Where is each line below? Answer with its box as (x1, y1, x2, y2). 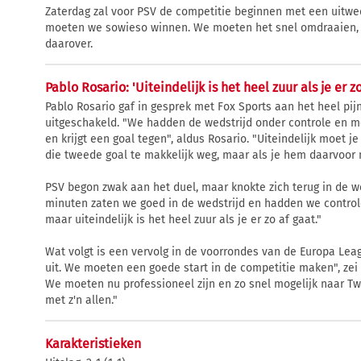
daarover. (45, 36, 93, 51)
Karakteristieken (45, 335, 141, 351)
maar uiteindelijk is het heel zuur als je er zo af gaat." (45, 212, 322, 226)
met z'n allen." (45, 293, 118, 307)
